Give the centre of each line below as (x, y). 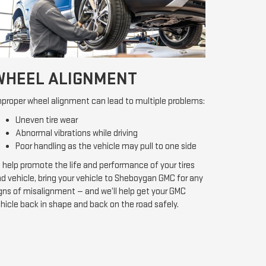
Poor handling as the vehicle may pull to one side (106, 147)
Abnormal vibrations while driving (77, 134)
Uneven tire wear (47, 121)
